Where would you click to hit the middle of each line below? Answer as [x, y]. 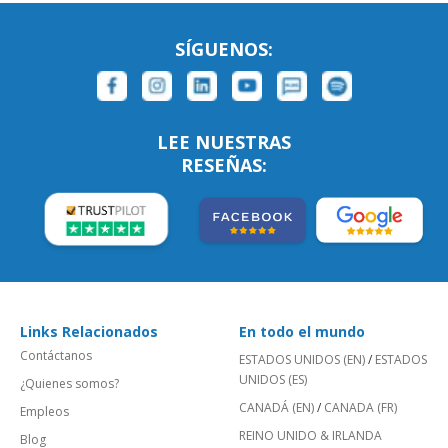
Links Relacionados [89, 331]
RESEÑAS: [224, 164]
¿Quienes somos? [69, 383]
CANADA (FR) [360, 407]
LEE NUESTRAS [224, 141]
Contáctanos [56, 355]
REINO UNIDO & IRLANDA [310, 435]
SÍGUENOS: [224, 48]
